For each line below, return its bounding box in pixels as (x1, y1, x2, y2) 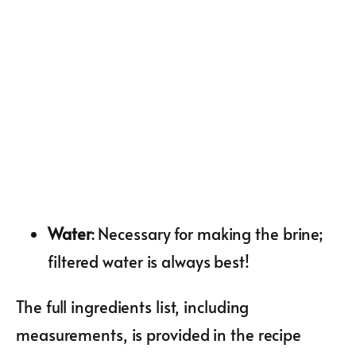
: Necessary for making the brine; (91, 222, 323, 245)
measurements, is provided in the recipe (16, 323, 302, 346)
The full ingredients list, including (16, 295, 250, 318)
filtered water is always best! (48, 250, 250, 273)
